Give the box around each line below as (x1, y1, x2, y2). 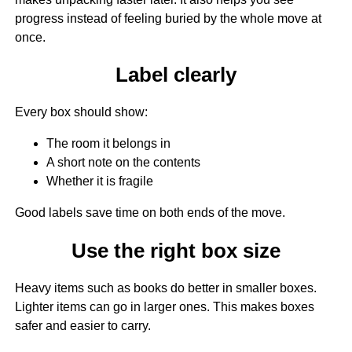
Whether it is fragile (46, 174, 153, 189)
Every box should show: (14, 105, 148, 119)
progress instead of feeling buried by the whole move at (14, 11, 321, 25)
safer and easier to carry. (14, 318, 151, 332)
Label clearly (115, 64, 236, 86)
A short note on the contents (46, 156, 200, 170)
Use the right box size (71, 239, 280, 262)
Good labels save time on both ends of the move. (14, 206, 285, 220)
